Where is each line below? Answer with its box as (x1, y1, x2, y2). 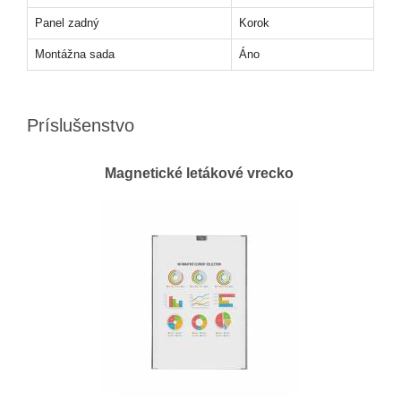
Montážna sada (35, 47, 115, 61)
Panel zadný (35, 16, 99, 30)
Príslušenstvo (27, 115, 134, 135)
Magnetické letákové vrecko (105, 166, 294, 181)
